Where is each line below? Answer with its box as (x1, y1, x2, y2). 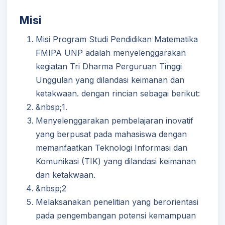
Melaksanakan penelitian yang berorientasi (36, 197, 198, 207)
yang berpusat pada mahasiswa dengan (36, 129, 187, 139)
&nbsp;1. (36, 102, 67, 112)
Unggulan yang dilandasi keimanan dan (36, 75, 184, 85)
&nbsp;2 (36, 183, 66, 193)
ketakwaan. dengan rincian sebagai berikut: (36, 88, 200, 98)
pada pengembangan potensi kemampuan (36, 210, 196, 220)
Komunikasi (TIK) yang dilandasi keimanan (36, 156, 196, 166)
